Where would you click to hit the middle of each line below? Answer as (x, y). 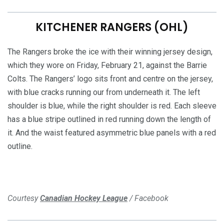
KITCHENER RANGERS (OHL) (112, 27)
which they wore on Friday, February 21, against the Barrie (107, 65)
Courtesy (24, 198)
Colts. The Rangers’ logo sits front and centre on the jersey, (110, 78)
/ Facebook (148, 198)
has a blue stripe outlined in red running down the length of (109, 119)
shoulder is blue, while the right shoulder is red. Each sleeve (112, 105)
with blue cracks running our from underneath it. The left (104, 92)
